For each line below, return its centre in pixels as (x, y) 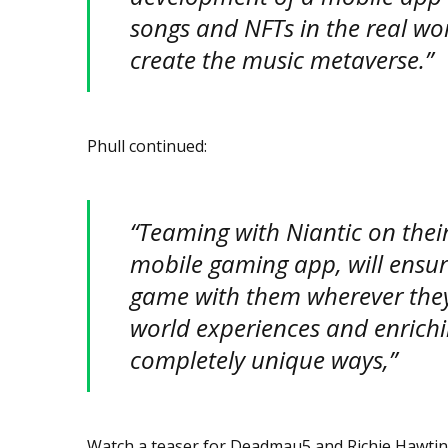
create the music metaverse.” (281, 59)
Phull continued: (147, 146)
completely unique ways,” (266, 359)
